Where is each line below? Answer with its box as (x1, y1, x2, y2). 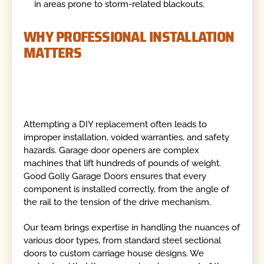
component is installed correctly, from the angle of (24, 184, 230, 195)
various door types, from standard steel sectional (24, 235, 222, 246)
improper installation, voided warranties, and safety (24, 132, 230, 143)
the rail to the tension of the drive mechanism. (24, 197, 212, 208)
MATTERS (24, 41, 81, 65)
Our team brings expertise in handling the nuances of (24, 222, 240, 233)
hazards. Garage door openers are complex (24, 145, 200, 156)
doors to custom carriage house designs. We (24, 247, 204, 259)
